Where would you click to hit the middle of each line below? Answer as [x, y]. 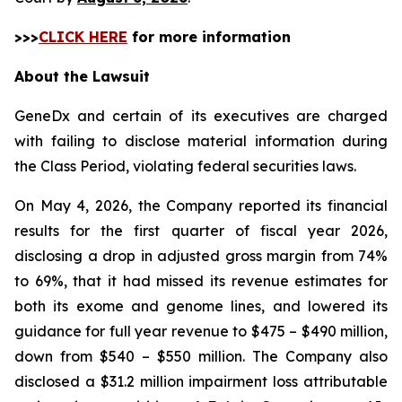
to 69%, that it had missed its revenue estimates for [201, 281]
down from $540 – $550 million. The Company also [201, 356]
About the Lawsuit [82, 76]
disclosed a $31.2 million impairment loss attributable [201, 381]
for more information [209, 37]
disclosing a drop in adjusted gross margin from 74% [201, 256]
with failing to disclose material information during [201, 141]
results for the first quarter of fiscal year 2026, [201, 231]
